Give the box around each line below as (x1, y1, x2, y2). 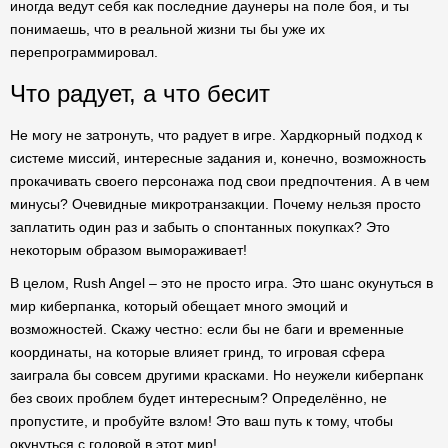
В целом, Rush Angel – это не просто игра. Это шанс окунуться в (10, 275, 433, 291)
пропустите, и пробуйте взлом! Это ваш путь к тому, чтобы (10, 413, 393, 429)
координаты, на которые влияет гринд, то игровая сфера (10, 344, 385, 360)
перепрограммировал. (10, 44, 158, 60)
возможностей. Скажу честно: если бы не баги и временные (10, 321, 404, 337)
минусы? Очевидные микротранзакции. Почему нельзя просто (10, 196, 421, 212)
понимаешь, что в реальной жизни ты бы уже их (10, 21, 325, 37)
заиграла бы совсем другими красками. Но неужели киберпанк (10, 367, 423, 383)
